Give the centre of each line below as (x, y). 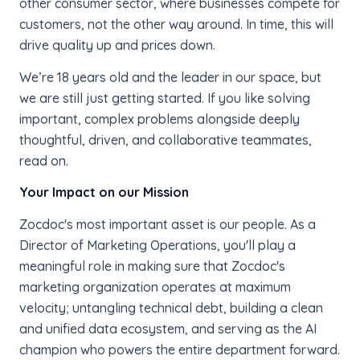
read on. (44, 160)
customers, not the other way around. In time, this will (176, 25)
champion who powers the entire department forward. (180, 349)
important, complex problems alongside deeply (160, 119)
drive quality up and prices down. (117, 45)
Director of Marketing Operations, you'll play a (157, 245)
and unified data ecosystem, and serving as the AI (168, 328)
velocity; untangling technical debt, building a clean (171, 307)
